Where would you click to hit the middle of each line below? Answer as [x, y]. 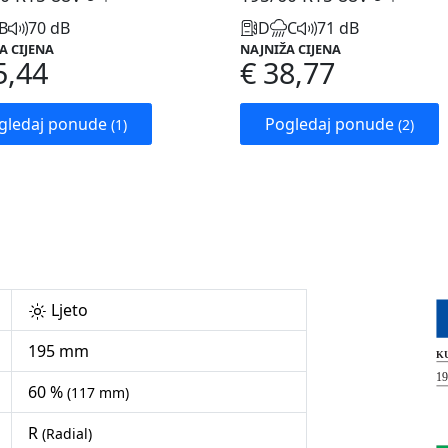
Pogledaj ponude [331, 124]
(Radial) [67, 434]
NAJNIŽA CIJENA [290, 49]
